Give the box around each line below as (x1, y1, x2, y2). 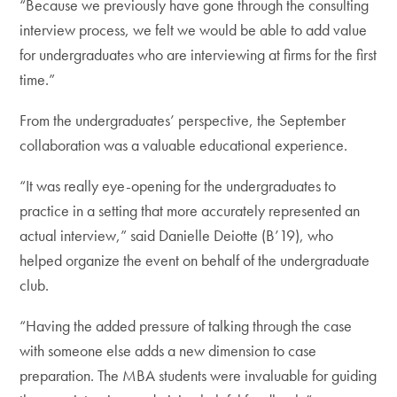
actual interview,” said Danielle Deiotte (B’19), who (19, 225, 334, 245)
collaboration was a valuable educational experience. (19, 135, 348, 155)
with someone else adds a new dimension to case (19, 340, 317, 361)
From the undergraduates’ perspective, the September (19, 110, 346, 130)
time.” (19, 69, 56, 90)
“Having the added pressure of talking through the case (19, 315, 353, 336)
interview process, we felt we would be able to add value (19, 19, 368, 40)
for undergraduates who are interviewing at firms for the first (19, 44, 378, 65)
